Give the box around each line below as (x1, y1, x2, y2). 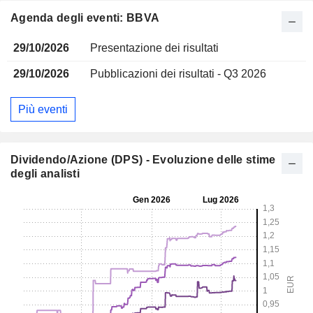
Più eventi (18, 103, 68, 115)
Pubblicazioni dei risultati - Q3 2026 (89, 68, 266, 80)
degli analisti (10, 168, 80, 180)
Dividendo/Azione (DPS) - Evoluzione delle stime (10, 154, 276, 166)
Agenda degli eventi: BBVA (10, 12, 160, 24)
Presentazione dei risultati (89, 42, 219, 54)
